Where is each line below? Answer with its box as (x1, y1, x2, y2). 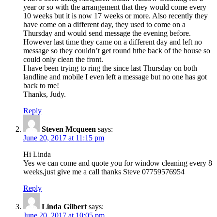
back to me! (23, 81, 59, 90)
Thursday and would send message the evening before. (23, 29, 191, 37)
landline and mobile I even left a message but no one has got (23, 72, 207, 81)
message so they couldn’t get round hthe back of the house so (23, 46, 210, 55)
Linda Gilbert (42, 202, 87, 211)
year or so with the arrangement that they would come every (23, 2, 206, 11)
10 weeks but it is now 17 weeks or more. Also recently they (23, 11, 208, 20)
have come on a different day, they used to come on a (23, 20, 186, 29)
